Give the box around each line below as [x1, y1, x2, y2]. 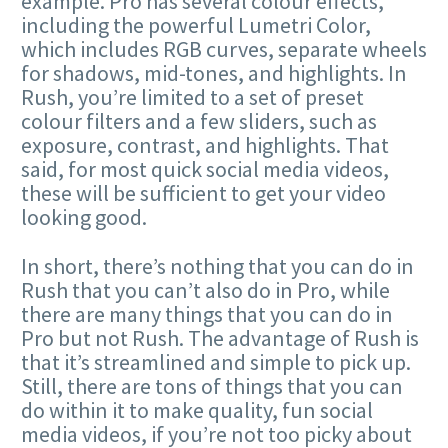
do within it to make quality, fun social [21, 395, 373, 424]
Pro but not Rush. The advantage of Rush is [21, 323, 419, 352]
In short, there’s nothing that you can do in [21, 251, 414, 280]
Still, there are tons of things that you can [21, 371, 403, 400]
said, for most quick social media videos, [21, 155, 389, 184]
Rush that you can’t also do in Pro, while [21, 275, 390, 304]
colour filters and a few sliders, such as [21, 107, 377, 136]
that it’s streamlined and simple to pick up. [21, 347, 411, 376]
